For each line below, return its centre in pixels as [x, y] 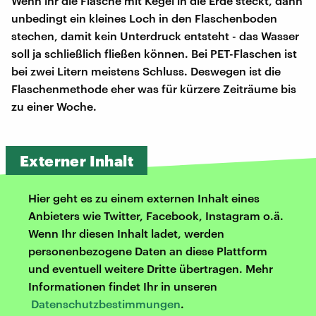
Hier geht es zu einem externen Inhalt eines [144, 197]
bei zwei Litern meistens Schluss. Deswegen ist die [146, 71]
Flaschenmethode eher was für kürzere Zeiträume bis [154, 88]
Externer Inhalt [77, 160]
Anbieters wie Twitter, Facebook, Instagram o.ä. [156, 215]
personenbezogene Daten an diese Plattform [148, 250]
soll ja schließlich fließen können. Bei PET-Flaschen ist [154, 53]
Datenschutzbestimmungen [106, 303]
